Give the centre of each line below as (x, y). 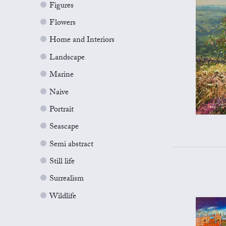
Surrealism (67, 180)
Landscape (67, 58)
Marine (62, 76)
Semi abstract (71, 145)
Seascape (64, 128)
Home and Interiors (82, 41)
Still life (62, 162)
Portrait (62, 110)
